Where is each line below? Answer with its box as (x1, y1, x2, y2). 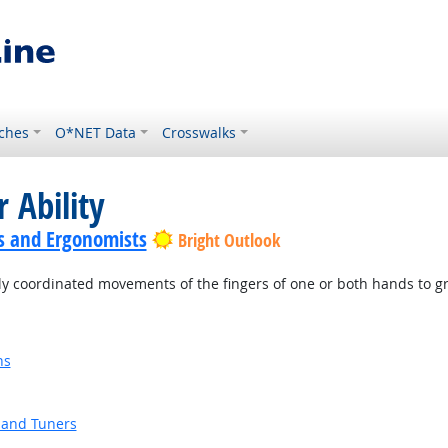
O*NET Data (55, 123, 137, 142)
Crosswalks (162, 123, 237, 142)
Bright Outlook (177, 228, 280, 253)
